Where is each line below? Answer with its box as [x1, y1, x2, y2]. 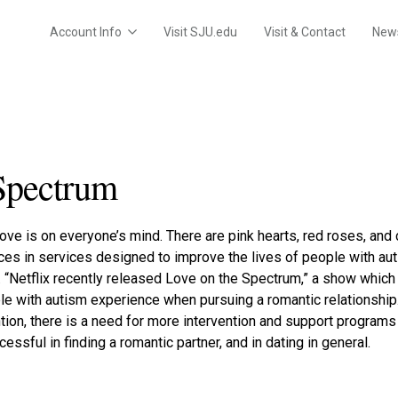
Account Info [49, 25, 122, 40]
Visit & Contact [263, 25, 346, 40]
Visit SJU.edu [163, 25, 237, 40]
